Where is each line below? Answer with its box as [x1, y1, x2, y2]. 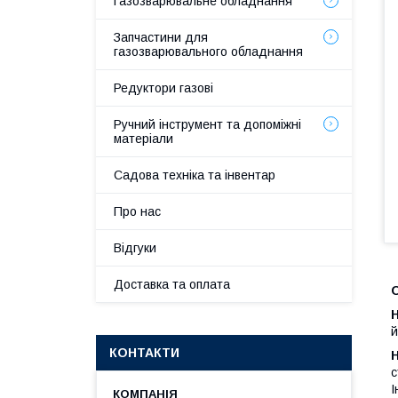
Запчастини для [114, 30, 208, 44]
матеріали [114, 131, 173, 146]
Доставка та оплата [114, 277, 230, 291]
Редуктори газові [114, 81, 213, 95]
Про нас [114, 204, 161, 219]
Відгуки [114, 241, 156, 255]
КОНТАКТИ [109, 346, 179, 360]
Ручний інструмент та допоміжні [114, 117, 301, 131]
